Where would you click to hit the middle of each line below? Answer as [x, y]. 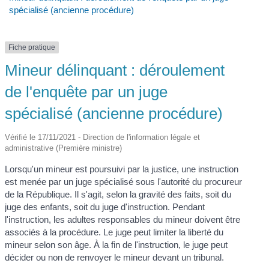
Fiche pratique [32, 48]
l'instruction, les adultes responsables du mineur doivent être [123, 220]
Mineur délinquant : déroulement [115, 71]
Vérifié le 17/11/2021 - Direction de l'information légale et [103, 138]
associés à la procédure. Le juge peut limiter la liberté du [114, 232]
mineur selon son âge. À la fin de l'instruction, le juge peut [116, 245]
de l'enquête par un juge [86, 92]
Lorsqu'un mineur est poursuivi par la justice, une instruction [122, 169]
